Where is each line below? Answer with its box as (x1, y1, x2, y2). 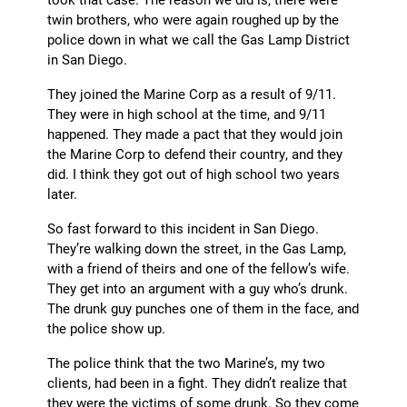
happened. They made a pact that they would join (47, 124, 343, 144)
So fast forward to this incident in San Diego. (47, 219, 320, 238)
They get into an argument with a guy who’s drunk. (47, 279, 349, 298)
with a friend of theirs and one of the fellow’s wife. (47, 259, 351, 278)
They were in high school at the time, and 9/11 (47, 104, 327, 124)
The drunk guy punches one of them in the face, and (47, 299, 360, 318)
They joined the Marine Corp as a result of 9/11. (47, 84, 337, 104)
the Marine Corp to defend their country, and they (47, 144, 343, 164)
